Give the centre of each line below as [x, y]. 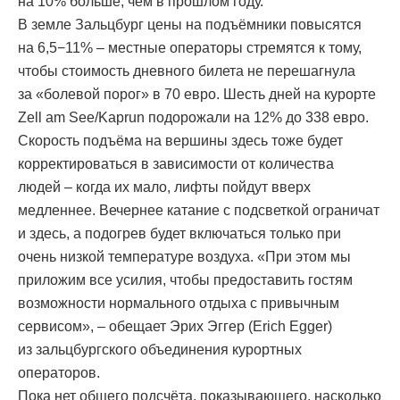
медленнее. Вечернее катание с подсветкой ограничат [199, 211]
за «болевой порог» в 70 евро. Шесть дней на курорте [197, 95]
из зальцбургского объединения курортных [160, 350]
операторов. [59, 373]
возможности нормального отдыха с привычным [179, 304]
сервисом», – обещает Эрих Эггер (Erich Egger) [175, 327]
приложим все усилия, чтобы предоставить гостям [185, 280]
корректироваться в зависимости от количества [176, 164]
